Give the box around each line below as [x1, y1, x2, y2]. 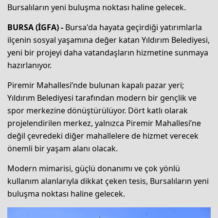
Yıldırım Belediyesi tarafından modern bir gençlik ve [7, 92, 197, 104]
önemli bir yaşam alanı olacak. [7, 143, 118, 154]
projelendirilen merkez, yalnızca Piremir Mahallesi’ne [7, 118, 201, 129]
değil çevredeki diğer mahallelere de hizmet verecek [7, 130, 199, 142]
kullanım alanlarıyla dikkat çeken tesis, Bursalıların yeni [7, 176, 209, 187]
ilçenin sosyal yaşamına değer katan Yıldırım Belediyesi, [7, 35, 210, 46]
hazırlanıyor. [7, 60, 52, 71]
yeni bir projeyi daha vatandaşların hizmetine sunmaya [7, 47, 208, 58]
